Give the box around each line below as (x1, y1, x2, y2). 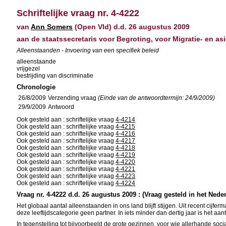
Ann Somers (31, 23, 73, 31)
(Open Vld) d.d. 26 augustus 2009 (73, 23, 190, 31)
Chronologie (17, 83, 56, 91)
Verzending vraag (48, 94, 98, 101)
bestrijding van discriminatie (17, 72, 94, 79)
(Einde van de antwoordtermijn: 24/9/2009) (98, 94, 215, 101)
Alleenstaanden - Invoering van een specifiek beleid (17, 47, 159, 54)
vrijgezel (17, 65, 40, 72)
